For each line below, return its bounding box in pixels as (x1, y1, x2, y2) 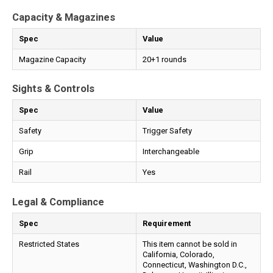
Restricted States (19, 239, 79, 249)
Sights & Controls (12, 83, 94, 95)
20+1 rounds (143, 54, 186, 64)
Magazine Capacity (19, 54, 86, 64)
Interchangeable (143, 147, 199, 157)
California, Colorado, (143, 250, 214, 260)
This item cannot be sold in (143, 239, 237, 249)
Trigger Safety (143, 126, 192, 136)
